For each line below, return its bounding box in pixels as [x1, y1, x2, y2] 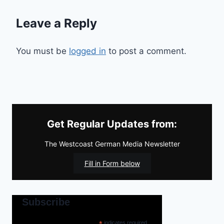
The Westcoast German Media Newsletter [44, 139, 180, 148]
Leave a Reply [16, 15, 97, 30]
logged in [69, 45, 106, 56]
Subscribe [22, 196, 70, 207]
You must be [16, 45, 69, 56]
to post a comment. [106, 45, 186, 56]
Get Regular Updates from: [47, 117, 177, 130]
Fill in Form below [84, 158, 140, 167]
